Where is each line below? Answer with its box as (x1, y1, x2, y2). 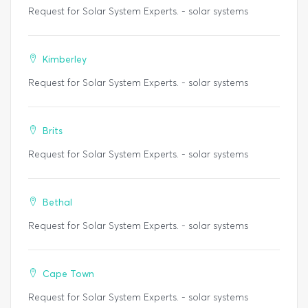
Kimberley (43, 54, 87, 66)
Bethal (43, 197, 72, 209)
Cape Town (43, 268, 94, 280)
